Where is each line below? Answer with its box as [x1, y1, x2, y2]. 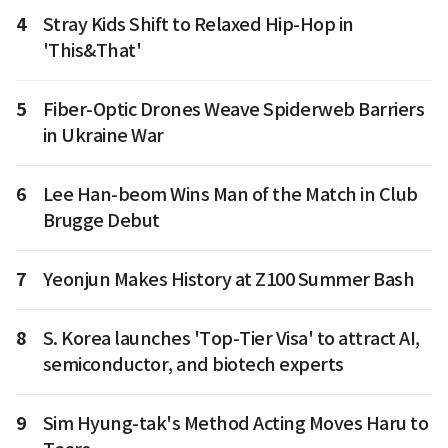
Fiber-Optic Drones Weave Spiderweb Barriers [42, 97, 424, 121]
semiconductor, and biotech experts [42, 352, 344, 376]
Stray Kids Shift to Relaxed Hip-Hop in [42, 12, 354, 36]
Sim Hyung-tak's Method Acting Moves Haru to [42, 411, 428, 435]
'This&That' [42, 38, 141, 62]
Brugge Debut [42, 208, 160, 232]
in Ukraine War [42, 123, 164, 147]
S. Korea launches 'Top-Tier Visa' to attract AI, [42, 326, 420, 350]
